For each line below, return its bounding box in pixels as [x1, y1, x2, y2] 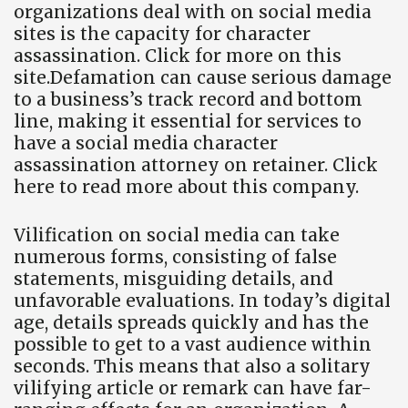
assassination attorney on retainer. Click [14, 154, 378, 177]
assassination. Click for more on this [14, 45, 342, 67]
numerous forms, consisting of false [14, 245, 337, 268]
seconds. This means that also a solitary [14, 354, 371, 377]
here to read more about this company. [14, 176, 359, 199]
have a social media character [14, 132, 278, 155]
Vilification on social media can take [14, 223, 340, 246]
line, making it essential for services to [14, 110, 362, 133]
